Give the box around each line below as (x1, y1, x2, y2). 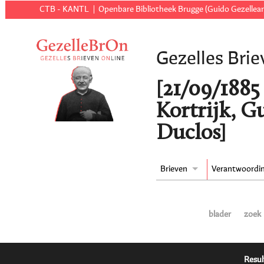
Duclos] (156, 123, 226, 145)
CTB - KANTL (39, 5, 90, 14)
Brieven (160, 165, 188, 174)
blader (209, 210, 232, 219)
